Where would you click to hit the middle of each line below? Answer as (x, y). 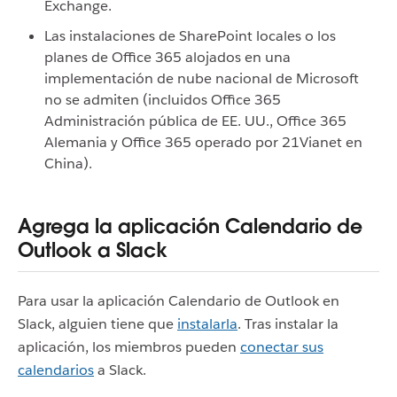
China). (68, 163)
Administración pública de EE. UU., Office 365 (195, 121)
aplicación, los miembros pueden (129, 347)
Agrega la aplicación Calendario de (190, 226)
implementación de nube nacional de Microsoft (202, 78)
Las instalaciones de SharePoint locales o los (190, 36)
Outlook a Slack (93, 250)
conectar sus (282, 347)
